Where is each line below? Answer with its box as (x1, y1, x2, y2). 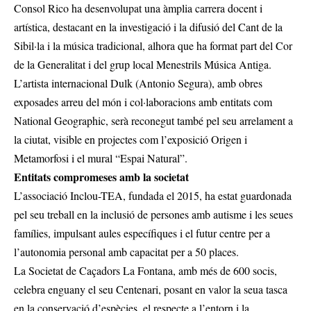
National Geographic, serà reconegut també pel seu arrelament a (14, 113, 293, 128)
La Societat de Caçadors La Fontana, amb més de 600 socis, (14, 263, 277, 278)
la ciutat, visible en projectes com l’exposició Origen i (14, 132, 247, 147)
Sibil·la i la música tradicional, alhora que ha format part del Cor (14, 38, 292, 53)
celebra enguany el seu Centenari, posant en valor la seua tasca (14, 282, 287, 297)
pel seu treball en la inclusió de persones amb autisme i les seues (14, 207, 293, 222)
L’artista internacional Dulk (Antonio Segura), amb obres (14, 76, 262, 91)
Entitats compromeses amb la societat (14, 169, 189, 185)
